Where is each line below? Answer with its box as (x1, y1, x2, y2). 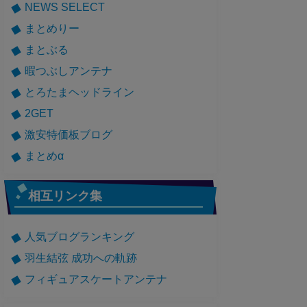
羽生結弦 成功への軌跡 (25, 251, 137, 263)
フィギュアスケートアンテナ (25, 273, 167, 284)
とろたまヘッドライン (25, 86, 134, 97)
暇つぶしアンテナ (25, 64, 112, 76)
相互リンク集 (28, 189, 102, 202)
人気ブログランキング (25, 230, 134, 242)
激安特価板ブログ (25, 128, 112, 140)
